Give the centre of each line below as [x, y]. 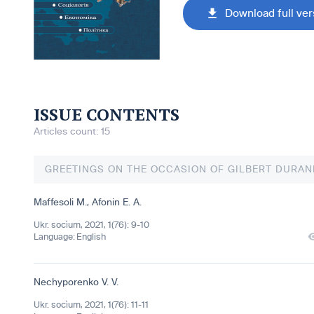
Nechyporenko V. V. [76, 282]
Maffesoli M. [60, 203]
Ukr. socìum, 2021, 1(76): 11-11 [91, 305]
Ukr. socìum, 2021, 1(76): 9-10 [91, 225]
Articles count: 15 [72, 132]
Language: [54, 237]
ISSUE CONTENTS [107, 115]
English [91, 237]
